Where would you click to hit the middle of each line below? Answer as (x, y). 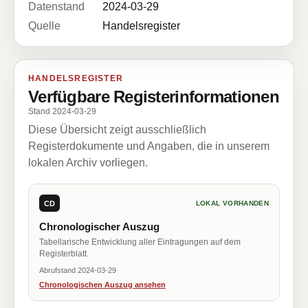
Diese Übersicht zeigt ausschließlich (117, 130)
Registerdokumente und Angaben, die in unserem (149, 146)
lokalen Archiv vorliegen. (88, 163)
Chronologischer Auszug (99, 227)
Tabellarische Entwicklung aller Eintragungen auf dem (140, 242)
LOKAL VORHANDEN (232, 203)
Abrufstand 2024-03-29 (78, 270)
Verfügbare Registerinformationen (154, 97)
